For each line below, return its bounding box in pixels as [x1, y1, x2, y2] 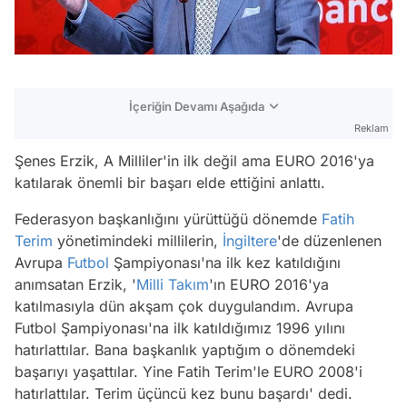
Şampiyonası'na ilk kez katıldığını [109, 253, 341, 272]
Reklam [354, 121, 389, 134]
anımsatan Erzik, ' [15, 274, 136, 293]
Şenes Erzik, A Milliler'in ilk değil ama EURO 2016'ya [15, 151, 374, 170]
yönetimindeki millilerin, [53, 231, 223, 250]
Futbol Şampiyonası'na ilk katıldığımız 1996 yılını [15, 318, 345, 337]
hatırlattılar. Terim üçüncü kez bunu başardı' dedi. [15, 383, 352, 402]
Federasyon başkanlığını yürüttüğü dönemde [15, 209, 322, 228]
